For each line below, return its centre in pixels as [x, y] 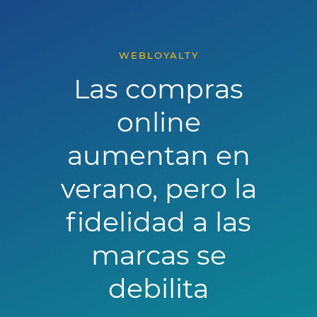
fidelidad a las [158, 221]
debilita [158, 288]
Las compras [158, 88]
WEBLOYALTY [158, 55]
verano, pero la [158, 188]
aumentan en [158, 155]
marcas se [158, 255]
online [158, 122]
